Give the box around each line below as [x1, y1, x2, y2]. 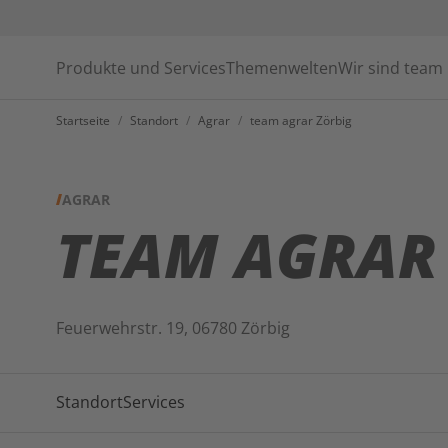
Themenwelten [226, 56, 338, 79]
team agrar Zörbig [250, 112, 352, 129]
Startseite [56, 112, 110, 129]
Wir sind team [338, 56, 443, 79]
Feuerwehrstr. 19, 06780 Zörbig [56, 317, 290, 339]
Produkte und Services [56, 56, 226, 79]
